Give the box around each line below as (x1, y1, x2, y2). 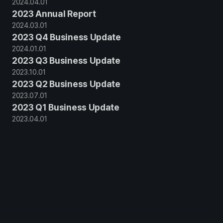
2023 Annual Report (12, 8, 96, 19)
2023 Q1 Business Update (12, 102, 119, 112)
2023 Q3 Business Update (12, 55, 120, 66)
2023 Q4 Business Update (12, 32, 121, 42)
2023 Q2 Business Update (12, 79, 120, 89)
